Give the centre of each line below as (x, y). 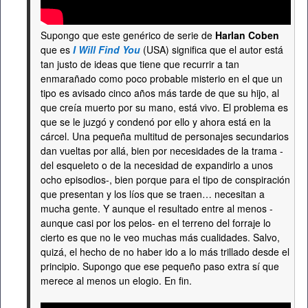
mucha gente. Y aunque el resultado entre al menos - (157, 209)
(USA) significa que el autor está (212, 50)
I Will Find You (107, 50)
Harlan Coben (247, 35)
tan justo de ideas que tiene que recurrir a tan (140, 64)
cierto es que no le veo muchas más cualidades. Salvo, (160, 238)
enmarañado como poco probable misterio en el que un (162, 79)
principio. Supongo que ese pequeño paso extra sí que (160, 266)
